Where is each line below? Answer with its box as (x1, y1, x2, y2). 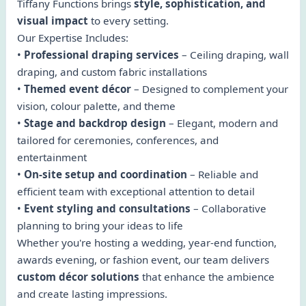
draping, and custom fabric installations (17, 65, 207, 79)
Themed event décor (24, 82, 131, 96)
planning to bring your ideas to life (17, 219, 183, 232)
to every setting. (88, 14, 169, 27)
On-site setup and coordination (24, 167, 187, 181)
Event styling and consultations (24, 201, 191, 215)
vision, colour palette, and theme (17, 99, 176, 113)
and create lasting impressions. (17, 287, 167, 301)
